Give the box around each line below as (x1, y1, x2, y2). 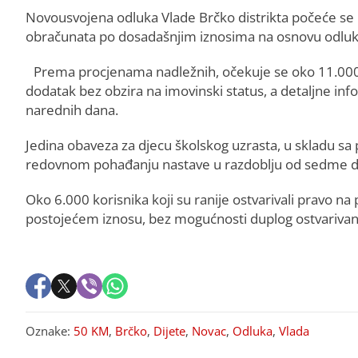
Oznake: (26, 322, 74, 339)
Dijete (153, 322, 185, 339)
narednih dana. (26, 100, 118, 119)
